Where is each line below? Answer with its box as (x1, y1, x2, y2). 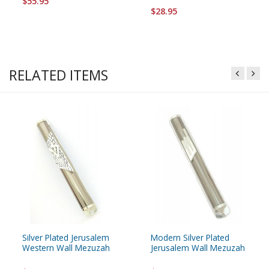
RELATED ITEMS (9, 65, 108, 85)
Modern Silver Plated (151, 232, 229, 244)
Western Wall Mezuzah (22, 242, 110, 254)
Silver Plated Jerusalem (22, 232, 109, 244)
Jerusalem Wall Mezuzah (151, 242, 245, 254)
